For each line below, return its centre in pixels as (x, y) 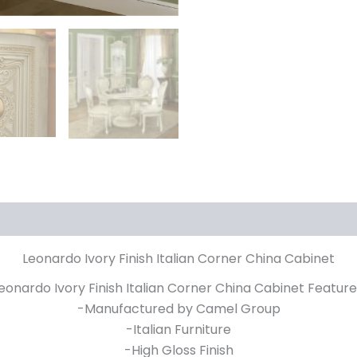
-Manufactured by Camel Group (178, 309)
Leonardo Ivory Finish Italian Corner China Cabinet (178, 259)
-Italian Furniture (178, 330)
